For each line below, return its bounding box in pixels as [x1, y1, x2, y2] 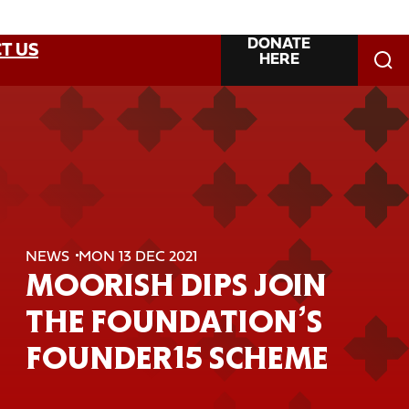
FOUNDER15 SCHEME [25, 343, 329, 372]
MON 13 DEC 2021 [78, 244, 197, 267]
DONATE [247, 31, 311, 54]
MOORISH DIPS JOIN [25, 270, 327, 299]
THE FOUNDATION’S [25, 307, 322, 335]
